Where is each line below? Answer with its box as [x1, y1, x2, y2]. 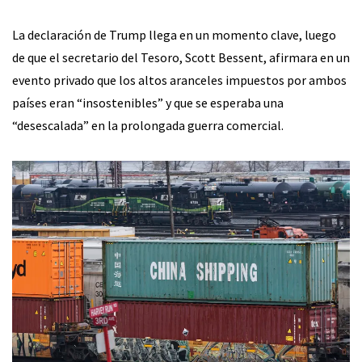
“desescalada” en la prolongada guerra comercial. [12, 116, 284, 133]
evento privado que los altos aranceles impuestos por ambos [12, 71, 347, 88]
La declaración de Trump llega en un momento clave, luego [12, 26, 336, 43]
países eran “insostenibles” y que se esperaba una [12, 94, 284, 111]
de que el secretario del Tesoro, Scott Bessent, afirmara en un [12, 48, 350, 65]
